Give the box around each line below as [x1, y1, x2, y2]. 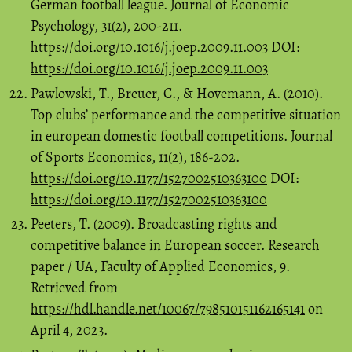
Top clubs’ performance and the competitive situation [31, 104, 341, 124]
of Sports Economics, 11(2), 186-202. [31, 147, 240, 167]
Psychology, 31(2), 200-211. [31, 16, 182, 36]
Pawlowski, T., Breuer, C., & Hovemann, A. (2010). [31, 83, 323, 103]
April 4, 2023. [31, 321, 108, 340]
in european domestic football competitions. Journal [31, 126, 332, 145]
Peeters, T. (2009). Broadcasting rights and [31, 214, 277, 234]
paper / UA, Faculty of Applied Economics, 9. [31, 257, 290, 277]
